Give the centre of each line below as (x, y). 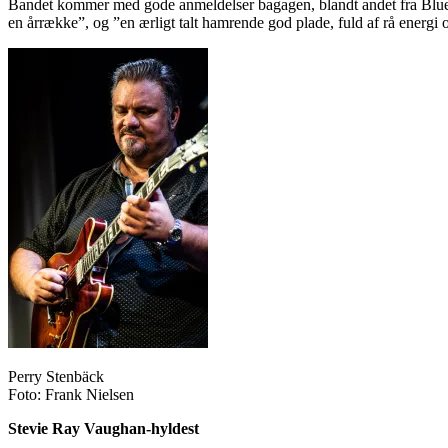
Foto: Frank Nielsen (71, 394)
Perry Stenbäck (56, 376)
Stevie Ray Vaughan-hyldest (103, 428)
